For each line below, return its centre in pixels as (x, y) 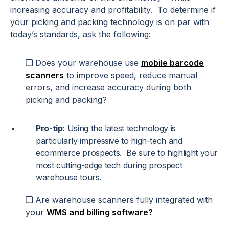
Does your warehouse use (88, 63)
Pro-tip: (51, 129)
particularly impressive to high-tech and (109, 141)
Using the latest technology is (120, 129)
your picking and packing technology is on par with (110, 22)
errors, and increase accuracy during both (108, 88)
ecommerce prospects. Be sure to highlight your (127, 153)
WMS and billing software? (100, 212)
